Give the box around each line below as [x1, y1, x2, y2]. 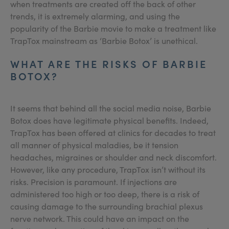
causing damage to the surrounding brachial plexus [10, 201, 203, 212]
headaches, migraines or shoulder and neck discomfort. [10, 152, 217, 163]
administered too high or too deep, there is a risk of [10, 189, 199, 199]
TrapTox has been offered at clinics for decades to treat [10, 127, 216, 138]
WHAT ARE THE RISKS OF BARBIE [10, 56, 207, 71]
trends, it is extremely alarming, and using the [10, 11, 180, 21]
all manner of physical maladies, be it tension [10, 140, 178, 150]
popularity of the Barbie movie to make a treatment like [10, 23, 216, 34]
